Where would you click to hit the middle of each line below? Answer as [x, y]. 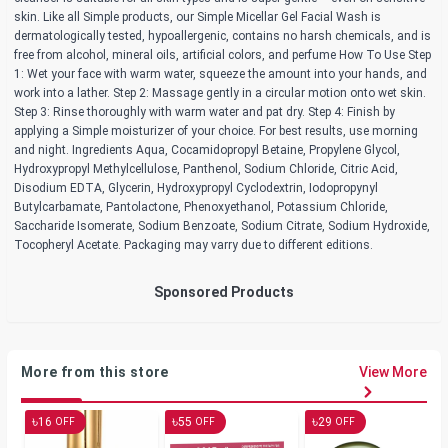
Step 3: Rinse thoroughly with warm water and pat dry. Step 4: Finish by [204, 112]
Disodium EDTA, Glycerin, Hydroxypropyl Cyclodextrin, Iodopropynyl [196, 188]
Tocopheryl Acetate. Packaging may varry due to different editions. [193, 245]
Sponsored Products [224, 291]
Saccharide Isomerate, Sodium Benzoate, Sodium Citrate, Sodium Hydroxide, [222, 226]
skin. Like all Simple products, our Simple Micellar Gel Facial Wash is [197, 17]
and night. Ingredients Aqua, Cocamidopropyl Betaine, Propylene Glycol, [207, 150]
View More [393, 372]
